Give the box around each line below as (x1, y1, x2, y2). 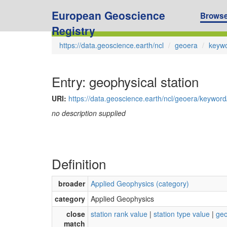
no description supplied (52, 107, 126, 118)
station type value (154, 208, 210, 219)
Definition (52, 154, 106, 173)
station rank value (91, 208, 147, 219)
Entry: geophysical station (52, 71, 199, 91)
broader (58, 178, 85, 188)
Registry (52, 23, 95, 38)
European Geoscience (52, 8, 165, 23)
